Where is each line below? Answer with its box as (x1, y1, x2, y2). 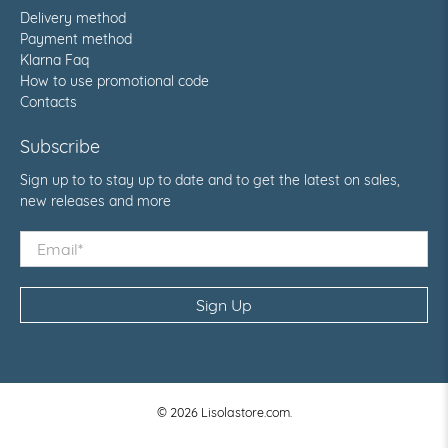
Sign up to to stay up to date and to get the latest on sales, (20, 170, 400, 189)
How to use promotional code (20, 71, 209, 90)
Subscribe (20, 134, 100, 158)
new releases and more (20, 191, 171, 210)
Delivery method (20, 8, 126, 27)
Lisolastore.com (200, 403, 290, 420)
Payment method (20, 29, 132, 48)
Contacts (20, 92, 77, 111)
